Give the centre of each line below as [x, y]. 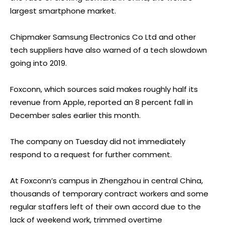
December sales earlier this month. [75, 115]
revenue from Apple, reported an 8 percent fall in [101, 102]
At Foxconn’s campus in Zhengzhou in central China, [106, 180]
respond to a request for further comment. [91, 154]
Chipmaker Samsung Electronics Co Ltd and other [103, 37]
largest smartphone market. [63, 11]
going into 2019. [38, 63]
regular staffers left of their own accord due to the [105, 206]
